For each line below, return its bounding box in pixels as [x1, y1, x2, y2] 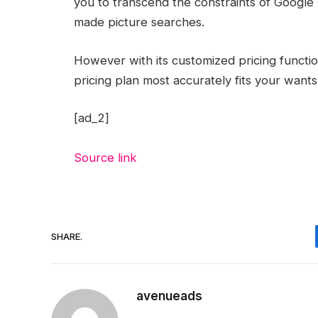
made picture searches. [73, 15, 204, 30]
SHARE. [51, 230, 82, 242]
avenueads [136, 289, 202, 304]
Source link [73, 150, 137, 165]
